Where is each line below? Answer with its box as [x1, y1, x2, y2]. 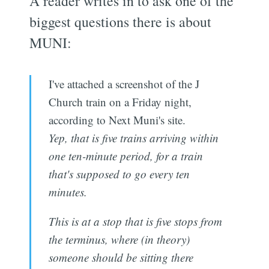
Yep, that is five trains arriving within [48, 130, 219, 145]
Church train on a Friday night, [48, 94, 192, 109]
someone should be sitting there [48, 249, 193, 265]
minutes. [48, 184, 87, 199]
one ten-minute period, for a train [48, 148, 203, 163]
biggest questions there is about [29, 11, 212, 31]
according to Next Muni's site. [48, 112, 186, 127]
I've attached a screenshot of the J [48, 76, 199, 91]
